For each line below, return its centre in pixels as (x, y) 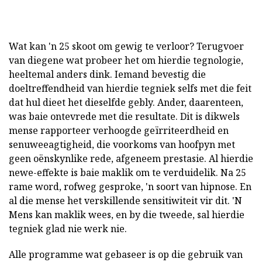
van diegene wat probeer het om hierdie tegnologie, (126, 60)
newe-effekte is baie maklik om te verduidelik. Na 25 (127, 173)
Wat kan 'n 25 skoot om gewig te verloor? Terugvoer (126, 46)
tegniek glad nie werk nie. (68, 229)
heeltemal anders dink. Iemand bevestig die (107, 74)
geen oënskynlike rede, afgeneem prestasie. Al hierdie (131, 158)
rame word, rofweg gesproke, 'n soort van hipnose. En (130, 187)
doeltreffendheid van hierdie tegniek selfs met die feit (130, 88)
